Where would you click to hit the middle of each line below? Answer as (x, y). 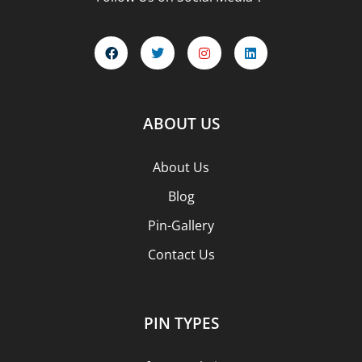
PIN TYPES (181, 324)
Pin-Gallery (181, 226)
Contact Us (181, 255)
